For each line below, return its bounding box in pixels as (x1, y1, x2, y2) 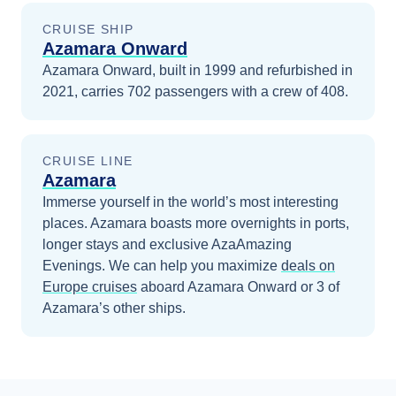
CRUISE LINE (42, 154, 133, 168)
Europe (42, 279, 92, 294)
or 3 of (297, 279, 339, 294)
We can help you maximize (109, 258, 278, 273)
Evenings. (42, 258, 109, 273)
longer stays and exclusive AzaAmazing (42, 237, 292, 252)
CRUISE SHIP (42, 22, 134, 36)
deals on (281, 258, 335, 273)
